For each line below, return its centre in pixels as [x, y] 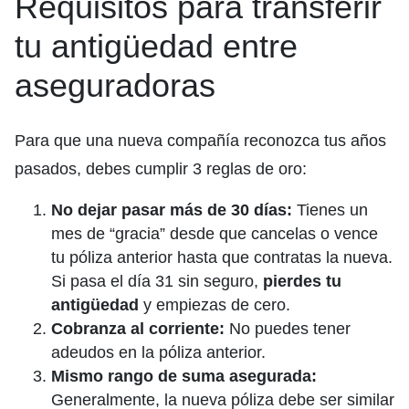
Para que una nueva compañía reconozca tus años [200, 140]
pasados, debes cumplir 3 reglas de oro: [161, 168]
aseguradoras [115, 85]
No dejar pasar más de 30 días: [172, 210]
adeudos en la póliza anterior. [158, 352]
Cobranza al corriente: [138, 328]
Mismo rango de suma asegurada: [184, 376]
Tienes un [330, 210]
